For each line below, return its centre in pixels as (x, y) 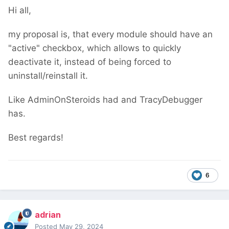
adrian (48, 215)
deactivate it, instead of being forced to (90, 62)
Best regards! (36, 138)
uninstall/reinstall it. (48, 76)
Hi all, (20, 10)
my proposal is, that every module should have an (110, 35)
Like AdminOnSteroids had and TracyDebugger (105, 100)
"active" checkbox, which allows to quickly (95, 48)
